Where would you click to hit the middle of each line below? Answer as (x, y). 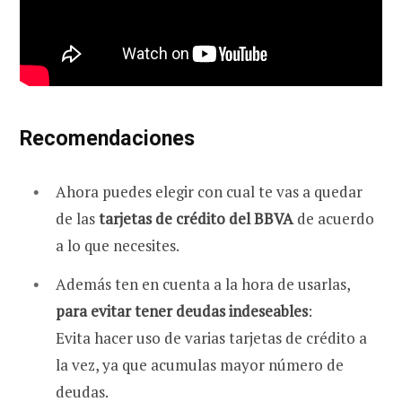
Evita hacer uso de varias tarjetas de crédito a (211, 338)
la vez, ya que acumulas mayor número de (200, 365)
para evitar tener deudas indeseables (182, 311)
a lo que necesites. (118, 245)
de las (77, 218)
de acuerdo (334, 218)
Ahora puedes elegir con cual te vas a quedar (209, 191)
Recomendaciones (107, 138)
